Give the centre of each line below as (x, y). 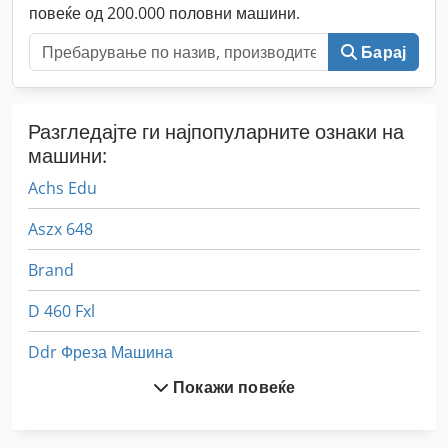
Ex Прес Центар (87, 392)
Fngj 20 (54, 433)
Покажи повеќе (234, 386)
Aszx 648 (60, 228)
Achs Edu (62, 187)
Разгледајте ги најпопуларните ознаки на (216, 131)
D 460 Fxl (61, 310)
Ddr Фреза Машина (100, 351)
